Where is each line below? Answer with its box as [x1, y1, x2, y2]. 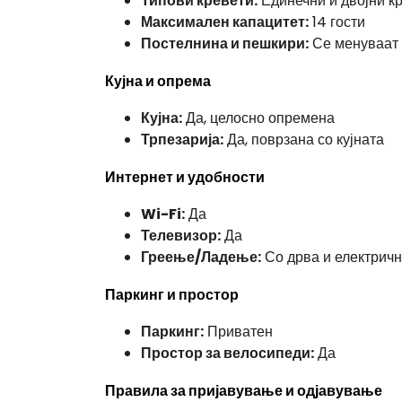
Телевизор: [141, 225, 221, 246]
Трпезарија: [141, 129, 223, 150]
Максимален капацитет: [141, 12, 309, 32]
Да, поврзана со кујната [223, 129, 384, 150]
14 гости [309, 12, 365, 32]
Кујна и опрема [105, 71, 211, 92]
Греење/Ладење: [141, 247, 261, 267]
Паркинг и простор [105, 284, 239, 305]
